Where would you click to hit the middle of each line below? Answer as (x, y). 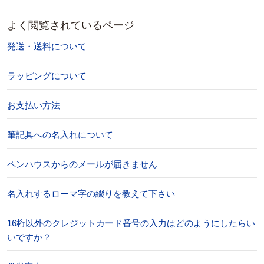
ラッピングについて (47, 76)
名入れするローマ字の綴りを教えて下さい (91, 194)
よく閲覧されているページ (71, 25)
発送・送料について (47, 46)
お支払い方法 (34, 105)
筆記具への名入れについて (60, 135)
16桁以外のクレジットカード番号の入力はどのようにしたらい (131, 223)
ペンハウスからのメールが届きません (82, 164)
